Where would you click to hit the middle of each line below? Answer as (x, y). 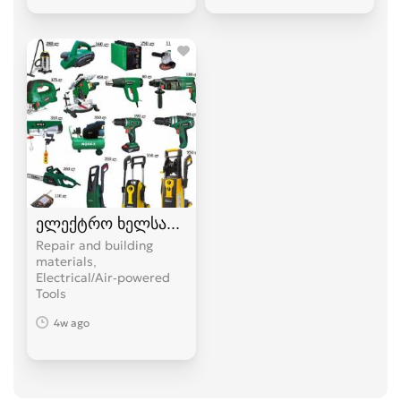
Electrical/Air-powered (103, 277)
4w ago (72, 323)
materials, (66, 261)
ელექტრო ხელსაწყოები (128, 223)
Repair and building (94, 245)
